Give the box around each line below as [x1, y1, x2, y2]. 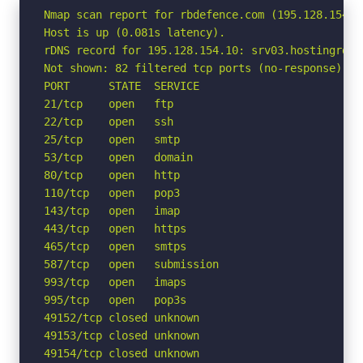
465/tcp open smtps [44, 239, 186, 253]
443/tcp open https [44, 221, 186, 235]
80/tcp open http [44, 168, 180, 181]
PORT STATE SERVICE [44, 79, 199, 92]
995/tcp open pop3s [44, 293, 186, 306]
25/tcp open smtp [44, 132, 180, 146]
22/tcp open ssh [44, 114, 173, 128]
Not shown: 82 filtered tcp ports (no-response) [44, 61, 342, 75]
